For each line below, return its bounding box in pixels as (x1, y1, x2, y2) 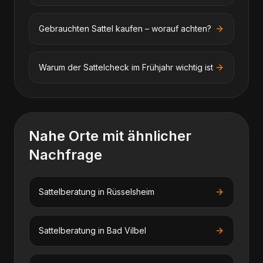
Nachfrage (29, 146, 102, 163)
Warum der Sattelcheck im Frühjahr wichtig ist (39, 62, 213, 72)
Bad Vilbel (107, 225, 146, 235)
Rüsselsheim (107, 187, 154, 197)
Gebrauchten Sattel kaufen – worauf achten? (39, 23, 211, 33)
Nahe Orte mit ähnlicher (29, 127, 191, 144)
